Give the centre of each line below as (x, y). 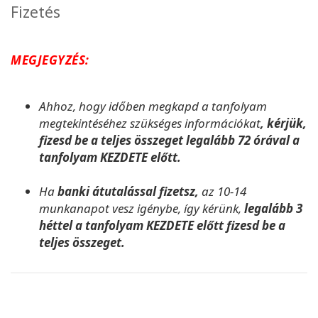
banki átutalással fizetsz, (130, 191)
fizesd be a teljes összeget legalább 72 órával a (169, 140)
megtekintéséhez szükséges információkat (150, 123)
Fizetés (35, 12)
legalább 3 (272, 208)
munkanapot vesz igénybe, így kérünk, (140, 208)
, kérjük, (284, 123)
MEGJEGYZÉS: (50, 60)
